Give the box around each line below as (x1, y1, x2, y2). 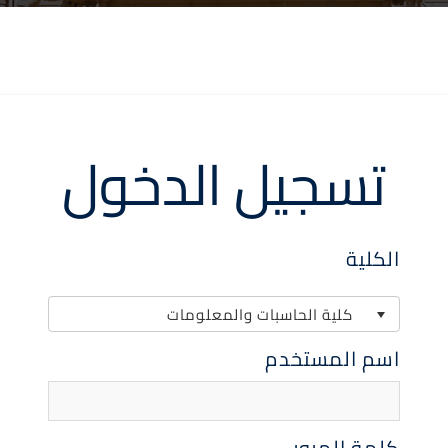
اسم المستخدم (265, 340, 400, 377)
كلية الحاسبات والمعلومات (166, 299, 353, 329)
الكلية (346, 240, 400, 277)
